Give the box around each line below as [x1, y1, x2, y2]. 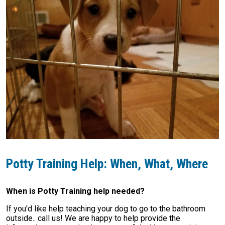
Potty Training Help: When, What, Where [6, 156, 208, 171]
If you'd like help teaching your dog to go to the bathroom [6, 204, 205, 213]
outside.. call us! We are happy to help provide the [6, 213, 180, 223]
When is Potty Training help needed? [6, 186, 145, 196]
